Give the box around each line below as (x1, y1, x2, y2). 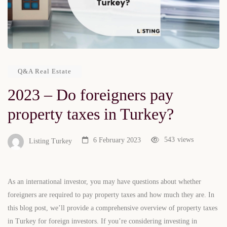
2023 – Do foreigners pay (8, 86, 173, 104)
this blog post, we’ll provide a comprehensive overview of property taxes (8, 204, 217, 212)
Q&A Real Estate (18, 67, 71, 75)
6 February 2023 (93, 136, 141, 144)
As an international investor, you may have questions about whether (8, 178, 201, 186)
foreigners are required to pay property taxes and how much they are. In (8, 191, 214, 199)
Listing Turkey (29, 137, 72, 145)
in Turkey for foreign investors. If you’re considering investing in (8, 217, 197, 225)
